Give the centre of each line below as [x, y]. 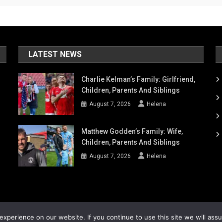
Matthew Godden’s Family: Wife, [132, 131]
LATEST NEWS [55, 55]
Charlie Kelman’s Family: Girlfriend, [139, 80]
